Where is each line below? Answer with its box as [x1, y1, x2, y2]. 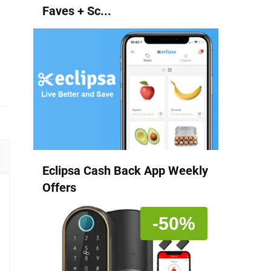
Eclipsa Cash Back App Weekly [42, 163, 208, 178]
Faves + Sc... [42, 4, 111, 19]
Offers [42, 180, 76, 195]
